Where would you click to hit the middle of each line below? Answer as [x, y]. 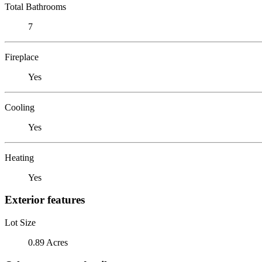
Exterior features [45, 200]
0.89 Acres [48, 242]
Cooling [20, 107]
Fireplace [22, 57]
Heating [19, 157]
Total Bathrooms [35, 6]
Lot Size [20, 222]
